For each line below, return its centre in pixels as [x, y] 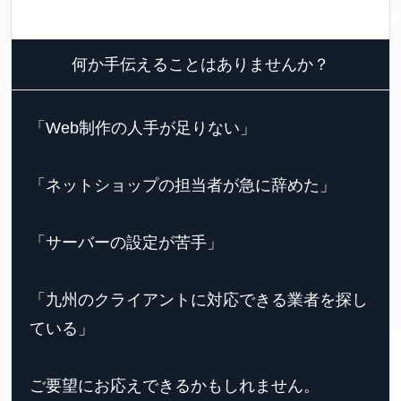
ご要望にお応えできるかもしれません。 [175, 386]
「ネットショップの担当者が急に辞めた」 [183, 186]
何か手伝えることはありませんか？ [200, 65]
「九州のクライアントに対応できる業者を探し [199, 300]
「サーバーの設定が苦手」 [126, 243]
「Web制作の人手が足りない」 [143, 128]
